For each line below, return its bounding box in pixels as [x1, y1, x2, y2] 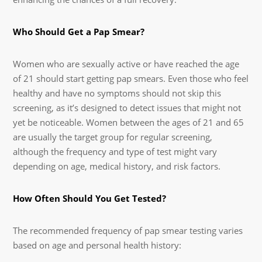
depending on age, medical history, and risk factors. [13, 160, 221, 172]
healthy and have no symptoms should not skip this [13, 87, 222, 99]
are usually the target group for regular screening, [13, 130, 213, 143]
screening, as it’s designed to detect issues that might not [13, 101, 242, 113]
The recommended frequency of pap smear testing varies [13, 224, 243, 236]
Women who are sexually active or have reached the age [13, 57, 240, 70]
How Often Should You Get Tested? [13, 192, 167, 204]
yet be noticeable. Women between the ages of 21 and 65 [13, 116, 244, 128]
